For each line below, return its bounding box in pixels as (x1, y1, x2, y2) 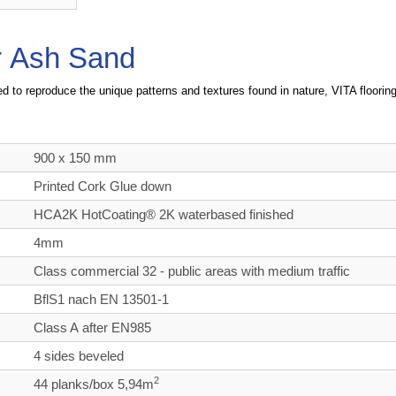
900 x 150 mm (34, 150, 117, 166)
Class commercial (34, 263, 139, 279)
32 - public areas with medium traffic (139, 263, 350, 279)
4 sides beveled (34, 348, 127, 364)
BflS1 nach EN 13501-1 (34, 292, 169, 308)
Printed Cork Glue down (34, 179, 175, 194)
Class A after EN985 (34, 320, 151, 336)
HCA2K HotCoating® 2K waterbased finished (34, 207, 293, 223)
